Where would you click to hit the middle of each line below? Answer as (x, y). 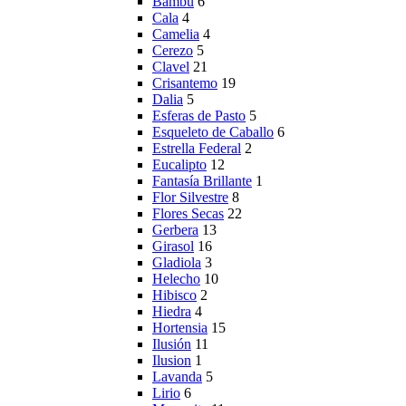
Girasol (173, 246)
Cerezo (173, 51)
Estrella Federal (197, 149)
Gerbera (175, 230)
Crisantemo (185, 83)
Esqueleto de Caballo (213, 132)
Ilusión (172, 344)
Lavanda (177, 377)
